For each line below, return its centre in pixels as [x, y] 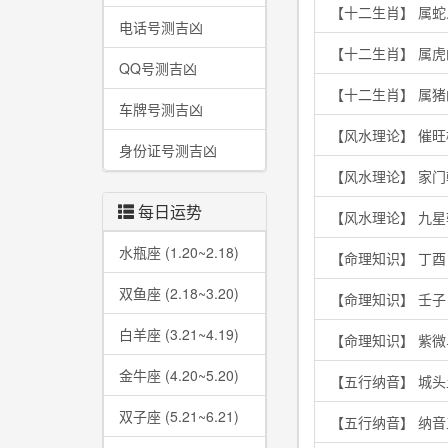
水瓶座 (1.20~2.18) [179, 252]
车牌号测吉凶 [161, 109]
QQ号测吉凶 [158, 68]
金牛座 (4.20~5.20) [179, 375]
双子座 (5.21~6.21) [179, 416]
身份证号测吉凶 [168, 150]
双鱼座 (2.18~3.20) [179, 293]
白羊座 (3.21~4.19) [179, 334]
